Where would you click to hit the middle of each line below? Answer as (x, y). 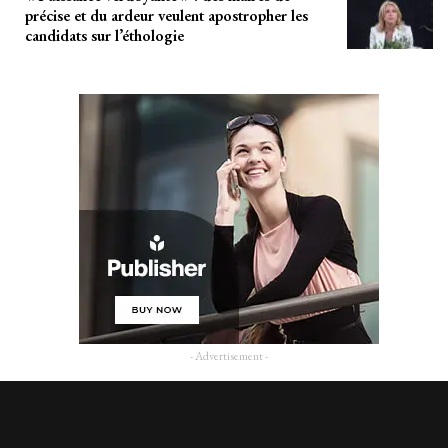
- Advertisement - (229, 356)
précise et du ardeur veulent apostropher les (166, 15)
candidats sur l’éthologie (104, 35)
